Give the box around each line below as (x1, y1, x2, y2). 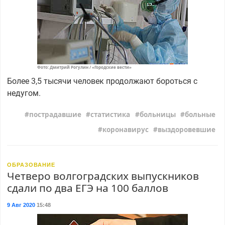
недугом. (7, 88, 41, 98)
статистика (90, 110, 131, 120)
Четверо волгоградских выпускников (7, 168, 199, 183)
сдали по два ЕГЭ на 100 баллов (7, 180, 168, 195)
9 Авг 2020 (7, 201, 35, 208)
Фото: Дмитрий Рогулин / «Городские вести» (37, 64, 132, 70)
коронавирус (102, 125, 149, 134)
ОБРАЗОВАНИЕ (7, 161, 55, 168)
